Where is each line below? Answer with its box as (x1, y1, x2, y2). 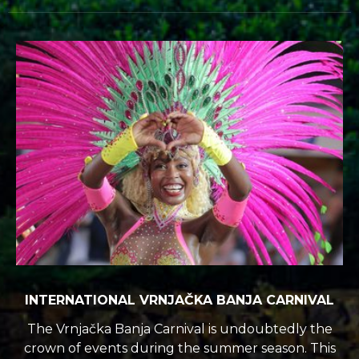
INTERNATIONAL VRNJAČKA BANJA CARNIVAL (25, 292, 334, 308)
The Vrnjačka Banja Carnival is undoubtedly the (26, 321, 333, 337)
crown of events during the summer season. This (23, 340, 336, 356)
